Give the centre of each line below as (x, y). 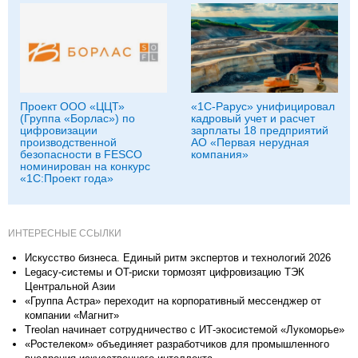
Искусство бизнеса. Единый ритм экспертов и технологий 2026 (178, 257)
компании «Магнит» (72, 315)
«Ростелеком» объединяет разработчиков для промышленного (177, 344)
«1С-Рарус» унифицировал (263, 106)
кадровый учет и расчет (253, 118)
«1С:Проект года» (67, 178)
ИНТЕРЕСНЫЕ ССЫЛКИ (65, 233)
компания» (220, 154)
